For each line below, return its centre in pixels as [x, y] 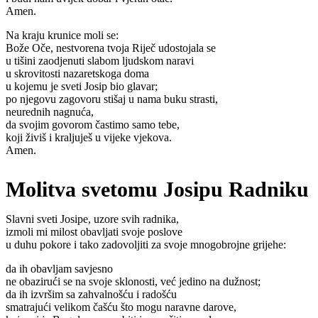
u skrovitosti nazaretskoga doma [77, 74]
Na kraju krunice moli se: [62, 35]
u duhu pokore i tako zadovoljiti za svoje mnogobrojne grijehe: [146, 244]
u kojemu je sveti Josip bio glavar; [82, 87]
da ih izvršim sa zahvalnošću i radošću [91, 294]
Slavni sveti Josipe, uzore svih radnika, [92, 219]
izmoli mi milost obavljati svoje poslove [94, 231]
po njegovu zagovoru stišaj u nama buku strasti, [112, 99]
